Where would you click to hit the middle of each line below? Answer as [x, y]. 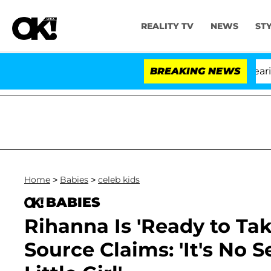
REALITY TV [167, 26]
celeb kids [119, 180]
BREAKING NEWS [195, 71]
